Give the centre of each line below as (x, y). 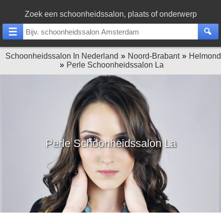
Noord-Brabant (153, 56)
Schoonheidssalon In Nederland (62, 56)
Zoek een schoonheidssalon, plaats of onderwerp (110, 14)
